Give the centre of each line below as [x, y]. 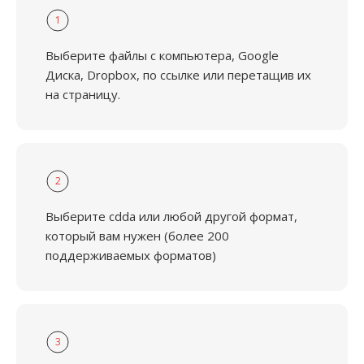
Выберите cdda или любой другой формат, [171, 216]
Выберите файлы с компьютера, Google [162, 55]
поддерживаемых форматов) [131, 255]
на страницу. [83, 94]
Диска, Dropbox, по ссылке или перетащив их [178, 75]
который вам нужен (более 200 [137, 236]
